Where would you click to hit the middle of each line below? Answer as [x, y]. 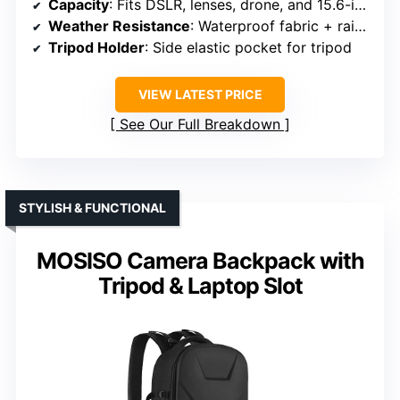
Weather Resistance [119, 25]
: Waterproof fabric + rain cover [272, 25]
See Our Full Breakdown [200, 124]
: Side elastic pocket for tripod [248, 47]
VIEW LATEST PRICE [200, 94]
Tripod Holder [96, 47]
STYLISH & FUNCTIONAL [92, 207]
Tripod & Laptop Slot [200, 285]
